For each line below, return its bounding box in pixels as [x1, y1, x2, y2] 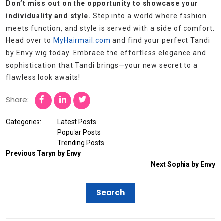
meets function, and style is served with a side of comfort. [6, 24, 215, 33]
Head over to [6, 37, 53, 45]
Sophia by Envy [167, 160, 215, 169]
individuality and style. [6, 12, 91, 20]
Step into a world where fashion [91, 12, 207, 20]
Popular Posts [57, 128, 101, 137]
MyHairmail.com [53, 37, 110, 45]
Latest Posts [57, 118, 96, 126]
